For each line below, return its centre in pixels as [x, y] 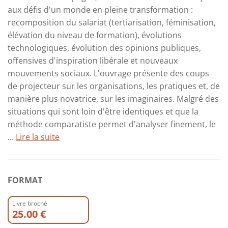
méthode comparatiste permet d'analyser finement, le [112, 124]
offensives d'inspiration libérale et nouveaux [93, 61]
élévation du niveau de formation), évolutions [95, 35]
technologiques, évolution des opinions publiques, [104, 48]
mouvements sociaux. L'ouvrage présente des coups [108, 74]
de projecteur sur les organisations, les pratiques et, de [114, 86]
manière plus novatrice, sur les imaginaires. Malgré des [113, 99]
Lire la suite [38, 137]
